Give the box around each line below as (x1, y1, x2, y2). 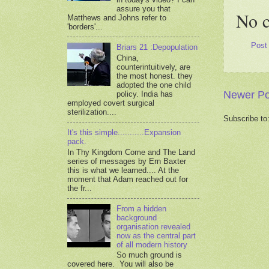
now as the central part (116, 231, 196, 240)
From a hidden (116, 204, 167, 213)
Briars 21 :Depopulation (116, 43, 198, 52)
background (116, 213, 157, 222)
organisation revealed (116, 222, 191, 231)
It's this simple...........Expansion (67, 128, 181, 138)
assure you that (116, 4, 171, 14)
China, (116, 53, 139, 62)
